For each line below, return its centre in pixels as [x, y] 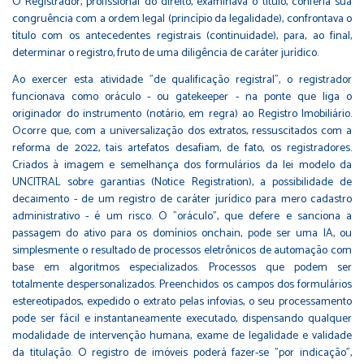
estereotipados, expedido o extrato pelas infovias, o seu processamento [182, 301]
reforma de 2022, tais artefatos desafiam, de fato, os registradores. [182, 148]
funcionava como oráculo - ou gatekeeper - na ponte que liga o [182, 97]
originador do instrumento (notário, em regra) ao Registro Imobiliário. [182, 114]
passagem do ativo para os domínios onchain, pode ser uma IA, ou [182, 233]
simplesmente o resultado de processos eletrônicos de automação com [182, 250]
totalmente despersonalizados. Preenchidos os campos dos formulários [182, 284]
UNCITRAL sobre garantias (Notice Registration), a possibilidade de [182, 182]
